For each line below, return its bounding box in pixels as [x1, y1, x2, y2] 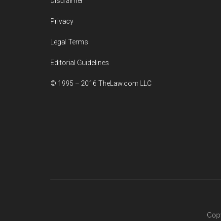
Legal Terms [50, 38, 88, 46]
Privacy [50, 17, 74, 25]
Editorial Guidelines [50, 59, 109, 67]
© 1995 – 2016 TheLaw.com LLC [50, 79, 151, 87]
